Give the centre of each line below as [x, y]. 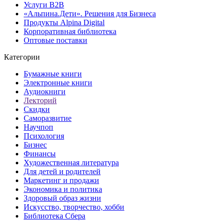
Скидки [37, 110]
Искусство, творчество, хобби [74, 207]
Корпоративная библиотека [70, 32]
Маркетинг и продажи [61, 181]
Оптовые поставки [55, 40]
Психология [44, 136]
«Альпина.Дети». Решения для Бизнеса [90, 14]
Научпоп [38, 127]
